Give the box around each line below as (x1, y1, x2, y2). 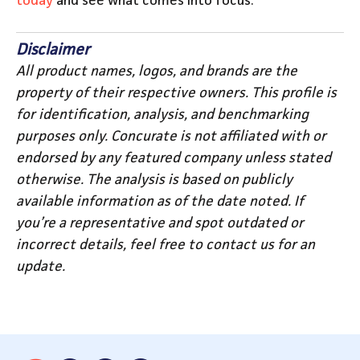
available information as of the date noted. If (16, 194, 304, 209)
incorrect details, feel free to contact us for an (16, 237, 315, 252)
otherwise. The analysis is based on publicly (16, 172, 292, 187)
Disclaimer (16, 42, 90, 59)
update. (16, 259, 65, 274)
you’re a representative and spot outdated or (16, 215, 304, 231)
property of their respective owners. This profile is (16, 85, 337, 100)
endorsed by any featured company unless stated (16, 150, 331, 166)
